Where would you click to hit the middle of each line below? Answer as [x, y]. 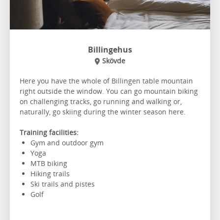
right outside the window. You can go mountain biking [109, 91]
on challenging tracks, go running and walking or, [101, 101]
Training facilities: [49, 132]
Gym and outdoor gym [68, 142]
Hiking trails [51, 173]
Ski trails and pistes [64, 184]
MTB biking [49, 163]
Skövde [114, 60]
